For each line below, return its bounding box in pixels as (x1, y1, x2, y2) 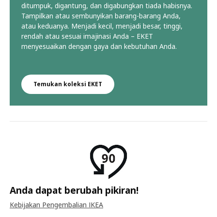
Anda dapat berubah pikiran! (10, 183, 139, 197)
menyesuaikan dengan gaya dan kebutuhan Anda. (21, 42, 177, 51)
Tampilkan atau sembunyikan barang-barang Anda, (21, 11, 181, 21)
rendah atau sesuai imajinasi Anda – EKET (21, 31, 153, 41)
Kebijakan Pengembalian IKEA (10, 200, 103, 209)
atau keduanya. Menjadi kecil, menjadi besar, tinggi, (21, 21, 183, 31)
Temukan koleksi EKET (33, 80, 102, 89)
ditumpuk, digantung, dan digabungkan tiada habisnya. (21, 1, 192, 11)
